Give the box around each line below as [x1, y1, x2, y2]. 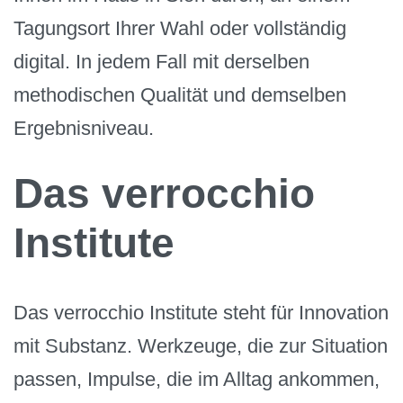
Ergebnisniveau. [13, 116, 154, 139]
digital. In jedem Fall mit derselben [13, 49, 309, 73]
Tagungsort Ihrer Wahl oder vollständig [13, 16, 346, 40]
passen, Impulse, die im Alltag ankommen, [13, 367, 380, 390]
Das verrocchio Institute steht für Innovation [13, 300, 389, 324]
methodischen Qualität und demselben [13, 83, 346, 106]
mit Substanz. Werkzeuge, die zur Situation [13, 334, 388, 357]
